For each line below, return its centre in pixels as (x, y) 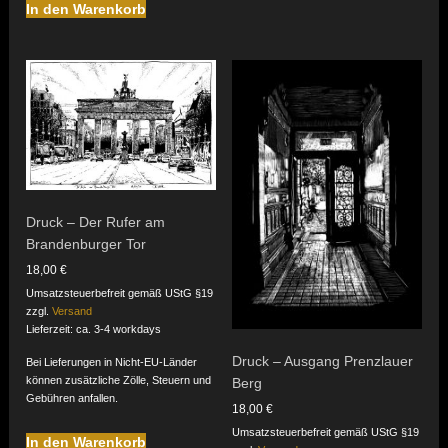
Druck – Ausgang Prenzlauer (322, 360)
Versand (72, 311)
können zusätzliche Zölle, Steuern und (119, 380)
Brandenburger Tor (86, 244)
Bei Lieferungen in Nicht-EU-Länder (112, 362)
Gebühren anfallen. (72, 398)
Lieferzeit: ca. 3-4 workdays (94, 329)
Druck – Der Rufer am (96, 222)
